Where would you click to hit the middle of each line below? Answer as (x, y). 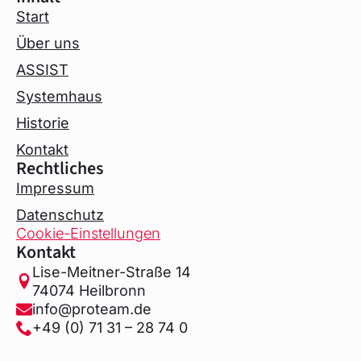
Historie (43, 123)
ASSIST (42, 70)
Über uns (48, 44)
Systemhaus (59, 97)
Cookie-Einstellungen (88, 234)
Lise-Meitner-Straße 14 (112, 272)
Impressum (55, 189)
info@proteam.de (92, 309)
